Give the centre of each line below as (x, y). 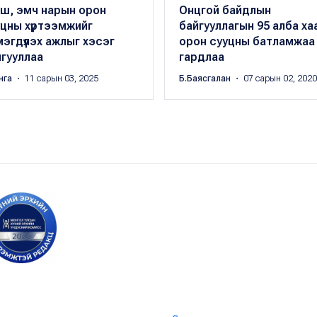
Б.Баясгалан (206, 79)
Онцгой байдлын (225, 11)
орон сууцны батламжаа (247, 42)
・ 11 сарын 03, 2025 (56, 79)
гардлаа (201, 57)
